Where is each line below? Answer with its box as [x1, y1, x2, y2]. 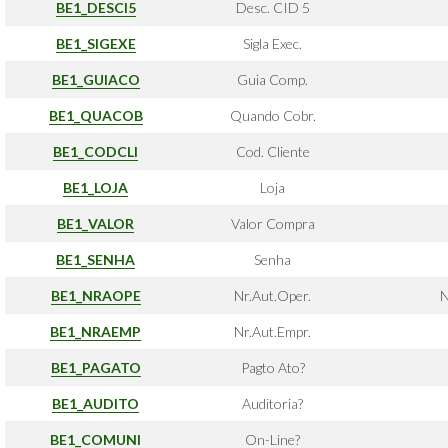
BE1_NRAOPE [50, 287, 141, 304]
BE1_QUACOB [48, 107, 143, 124]
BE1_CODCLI [53, 143, 138, 160]
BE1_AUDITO [52, 395, 139, 412]
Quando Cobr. [229, 107, 316, 124]
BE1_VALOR [57, 215, 134, 232]
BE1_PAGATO [50, 359, 141, 376]
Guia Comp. [237, 71, 308, 88]
